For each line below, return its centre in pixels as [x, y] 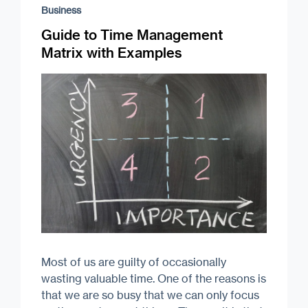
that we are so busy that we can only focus [150, 295]
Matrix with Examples [112, 52]
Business [61, 10]
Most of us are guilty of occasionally [134, 262]
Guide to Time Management [132, 34]
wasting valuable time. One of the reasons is [154, 278]
